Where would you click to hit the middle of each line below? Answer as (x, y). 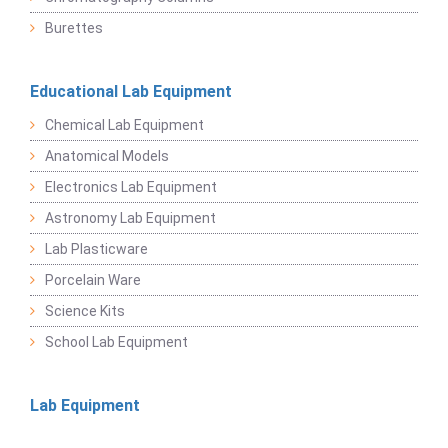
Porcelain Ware (93, 280)
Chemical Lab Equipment (124, 125)
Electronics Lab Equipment (131, 187)
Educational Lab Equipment (131, 91)
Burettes (74, 28)
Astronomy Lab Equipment (130, 218)
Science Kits (85, 311)
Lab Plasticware (96, 249)
